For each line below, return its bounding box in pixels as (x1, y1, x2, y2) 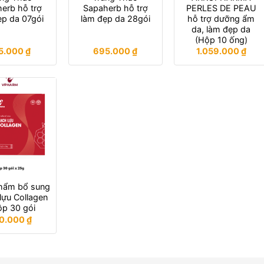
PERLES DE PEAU (186, 2, 256, 13)
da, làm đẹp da (192, 24, 251, 34)
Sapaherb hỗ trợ (82, 2, 148, 13)
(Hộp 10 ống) (194, 34, 247, 45)
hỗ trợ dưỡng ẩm (187, 13, 255, 24)
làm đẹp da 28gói (80, 13, 150, 24)
